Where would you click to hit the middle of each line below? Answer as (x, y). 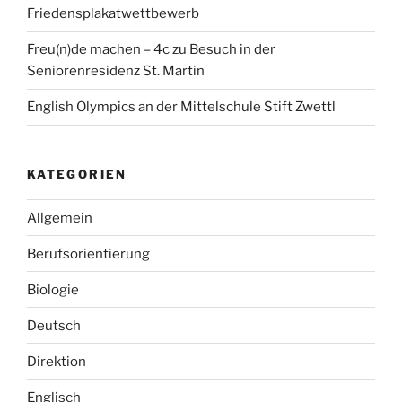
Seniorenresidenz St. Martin (116, 71)
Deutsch (54, 325)
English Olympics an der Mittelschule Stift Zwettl (181, 107)
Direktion (57, 361)
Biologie (53, 289)
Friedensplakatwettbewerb (113, 14)
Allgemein (60, 218)
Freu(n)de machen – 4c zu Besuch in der (151, 50)
